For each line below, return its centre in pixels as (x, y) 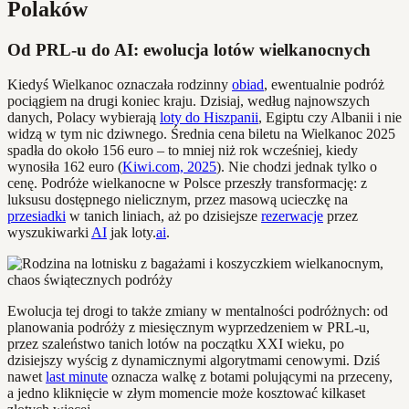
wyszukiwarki (49, 233)
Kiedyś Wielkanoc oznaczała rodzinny (120, 85)
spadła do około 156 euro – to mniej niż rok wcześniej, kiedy (183, 151)
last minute (77, 377)
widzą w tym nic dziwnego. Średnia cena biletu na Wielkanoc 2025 (201, 134)
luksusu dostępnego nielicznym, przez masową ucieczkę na (178, 200)
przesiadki (37, 216)
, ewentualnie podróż (324, 85)
